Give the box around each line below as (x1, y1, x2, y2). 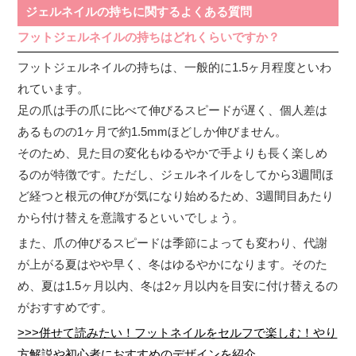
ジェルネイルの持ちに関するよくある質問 (25, 4, 253, 18)
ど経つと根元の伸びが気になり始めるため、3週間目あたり (17, 188, 335, 203)
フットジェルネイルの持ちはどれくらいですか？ (17, 29, 281, 44)
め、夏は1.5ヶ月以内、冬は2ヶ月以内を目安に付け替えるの (17, 278, 339, 292)
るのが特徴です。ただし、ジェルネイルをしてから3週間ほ (17, 167, 335, 181)
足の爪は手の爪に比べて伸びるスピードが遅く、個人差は (17, 103, 328, 117)
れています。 (17, 81, 90, 95)
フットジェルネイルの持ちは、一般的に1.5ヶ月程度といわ (17, 60, 332, 74)
